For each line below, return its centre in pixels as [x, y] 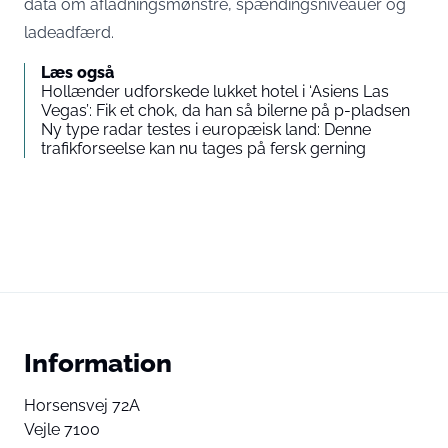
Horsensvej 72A [82, 405]
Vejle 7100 [62, 429]
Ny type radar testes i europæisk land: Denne [206, 129]
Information [98, 362]
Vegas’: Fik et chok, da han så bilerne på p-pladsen [225, 110]
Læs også [77, 72]
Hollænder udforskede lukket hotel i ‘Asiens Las [215, 91]
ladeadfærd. [69, 32]
